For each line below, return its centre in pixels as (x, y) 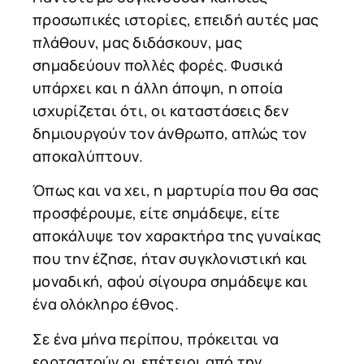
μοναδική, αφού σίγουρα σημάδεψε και (170, 282)
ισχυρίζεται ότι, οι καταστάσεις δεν (160, 110)
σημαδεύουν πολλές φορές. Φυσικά (158, 65)
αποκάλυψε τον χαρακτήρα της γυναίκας (177, 236)
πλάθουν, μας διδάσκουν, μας (137, 42)
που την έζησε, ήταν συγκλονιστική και (170, 259)
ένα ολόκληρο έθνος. (106, 304)
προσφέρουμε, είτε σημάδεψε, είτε (156, 213)
